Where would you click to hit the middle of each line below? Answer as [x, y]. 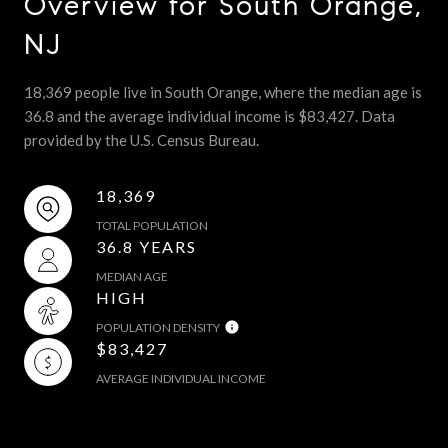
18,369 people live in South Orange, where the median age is [223, 91]
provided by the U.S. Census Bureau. [141, 139]
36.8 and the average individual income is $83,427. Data [209, 115]
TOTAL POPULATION [152, 225]
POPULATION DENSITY [158, 327]
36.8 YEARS [146, 246]
